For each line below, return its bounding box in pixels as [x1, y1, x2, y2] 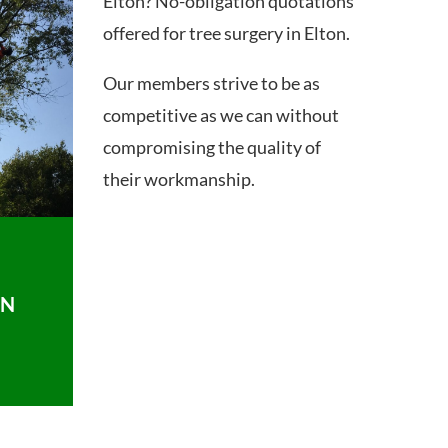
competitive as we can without [103, 103, 340, 126]
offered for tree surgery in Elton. [103, 21, 351, 44]
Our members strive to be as [103, 71, 321, 94]
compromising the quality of [103, 135, 322, 158]
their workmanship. [103, 167, 256, 190]
